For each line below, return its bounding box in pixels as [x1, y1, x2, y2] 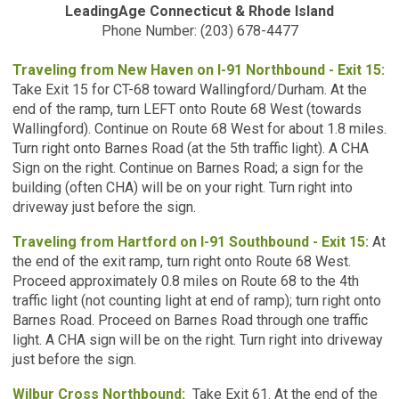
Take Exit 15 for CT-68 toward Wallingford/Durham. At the [12, 80, 367, 98]
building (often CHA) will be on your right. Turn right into [12, 178, 353, 196]
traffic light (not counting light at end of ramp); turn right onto [12, 291, 381, 309]
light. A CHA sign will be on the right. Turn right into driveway [12, 330, 383, 348]
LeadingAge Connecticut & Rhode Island [65, 2, 334, 20]
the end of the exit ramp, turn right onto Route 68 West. [12, 252, 351, 270]
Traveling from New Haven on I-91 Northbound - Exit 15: [12, 61, 385, 78]
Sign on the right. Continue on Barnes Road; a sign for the [12, 159, 363, 176]
